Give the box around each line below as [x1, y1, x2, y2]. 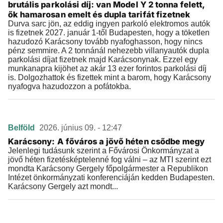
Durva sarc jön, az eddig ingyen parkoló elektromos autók [8, 19, 210, 28]
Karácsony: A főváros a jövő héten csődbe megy [8, 136, 205, 146]
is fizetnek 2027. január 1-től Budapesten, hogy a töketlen [8, 28, 210, 37]
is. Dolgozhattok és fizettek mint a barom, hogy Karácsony [8, 73, 211, 82]
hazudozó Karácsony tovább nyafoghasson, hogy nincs [8, 37, 203, 46]
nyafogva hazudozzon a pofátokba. [8, 82, 131, 91]
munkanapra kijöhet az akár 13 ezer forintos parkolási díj [8, 64, 207, 73]
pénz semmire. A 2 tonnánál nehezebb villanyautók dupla [8, 46, 209, 55]
